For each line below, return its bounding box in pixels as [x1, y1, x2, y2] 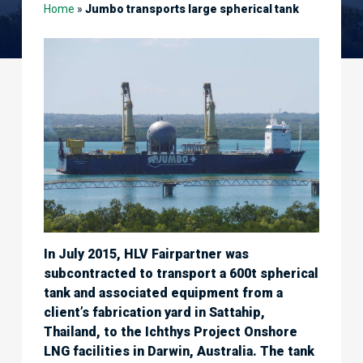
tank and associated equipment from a [43, 284, 283, 301]
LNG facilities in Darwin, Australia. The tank [43, 343, 314, 359]
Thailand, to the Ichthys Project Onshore [43, 323, 297, 340]
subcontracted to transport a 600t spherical [43, 265, 318, 281]
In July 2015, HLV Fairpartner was [43, 246, 249, 262]
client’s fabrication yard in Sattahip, [43, 304, 265, 320]
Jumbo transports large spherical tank [84, 2, 299, 15]
